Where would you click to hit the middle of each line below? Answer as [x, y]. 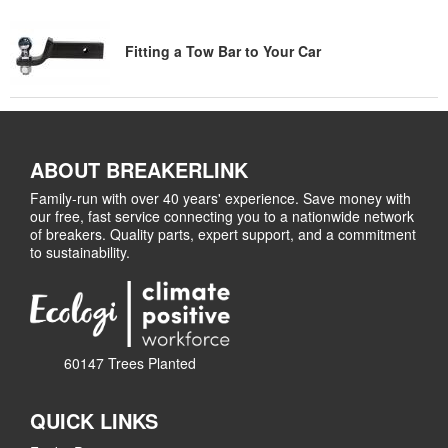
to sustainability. [80, 252]
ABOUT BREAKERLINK [139, 169]
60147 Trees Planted [130, 363]
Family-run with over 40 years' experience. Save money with [220, 198]
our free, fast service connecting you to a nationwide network [222, 216]
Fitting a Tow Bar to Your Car [223, 50]
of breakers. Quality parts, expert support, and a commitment [223, 234]
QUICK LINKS [94, 420]
